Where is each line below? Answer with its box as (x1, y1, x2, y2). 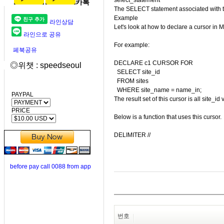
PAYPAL (4, 91, 33, 98)
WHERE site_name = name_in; (114, 86, 201, 93)
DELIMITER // (114, 131, 150, 138)
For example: (114, 41, 149, 48)
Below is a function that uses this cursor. (114, 113, 221, 120)
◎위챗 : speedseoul (4, 61, 81, 69)
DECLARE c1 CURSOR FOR (114, 59, 193, 66)
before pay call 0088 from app (10, 163, 91, 170)
